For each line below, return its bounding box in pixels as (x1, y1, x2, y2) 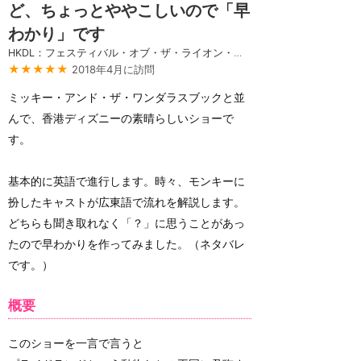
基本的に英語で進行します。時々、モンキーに (8, 174, 245, 188)
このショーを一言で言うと (8, 335, 143, 350)
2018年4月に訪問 (72, 63, 155, 76)
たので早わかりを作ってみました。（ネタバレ (8, 237, 245, 251)
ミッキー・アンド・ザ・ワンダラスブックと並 (8, 90, 245, 104)
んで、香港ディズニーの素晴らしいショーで (8, 111, 234, 125)
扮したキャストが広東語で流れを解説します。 (8, 195, 245, 209)
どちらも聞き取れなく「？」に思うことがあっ (8, 216, 245, 230)
